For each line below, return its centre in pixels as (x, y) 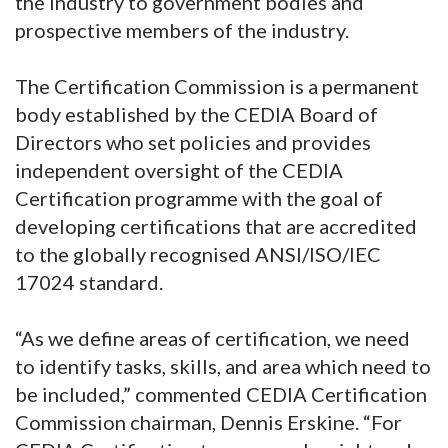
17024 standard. (91, 282)
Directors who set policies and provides (193, 142)
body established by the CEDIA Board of (196, 114)
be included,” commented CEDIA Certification (221, 394)
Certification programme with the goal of (199, 198)
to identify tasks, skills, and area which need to (223, 366)
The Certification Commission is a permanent (217, 86)
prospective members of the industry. (184, 30)
